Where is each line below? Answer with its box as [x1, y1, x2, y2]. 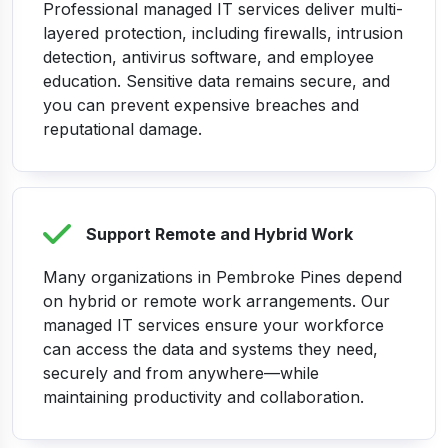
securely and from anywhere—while [43, 363, 319, 384]
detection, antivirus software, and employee [43, 47, 374, 68]
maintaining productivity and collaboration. [43, 387, 364, 408]
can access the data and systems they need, [43, 339, 378, 360]
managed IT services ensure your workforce [43, 315, 384, 336]
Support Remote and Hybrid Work [86, 224, 353, 245]
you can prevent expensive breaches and [43, 95, 359, 116]
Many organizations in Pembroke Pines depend [43, 267, 402, 288]
